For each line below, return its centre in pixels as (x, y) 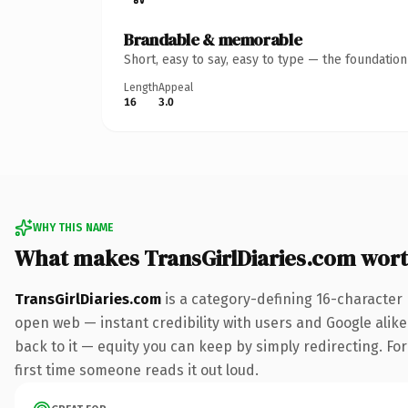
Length (141, 87)
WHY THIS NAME (73, 227)
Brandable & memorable (213, 39)
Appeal (176, 87)
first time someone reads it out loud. (137, 370)
